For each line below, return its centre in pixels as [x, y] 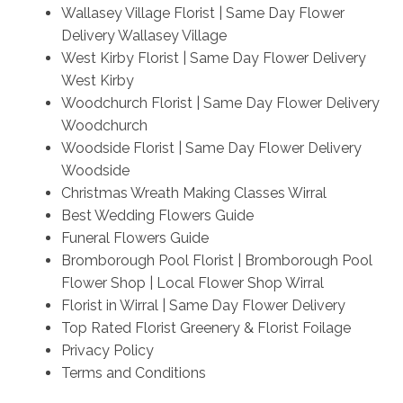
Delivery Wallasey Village [143, 35]
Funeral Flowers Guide [134, 237]
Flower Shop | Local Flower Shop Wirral [192, 282]
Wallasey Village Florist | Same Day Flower [202, 13]
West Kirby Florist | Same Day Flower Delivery [213, 58]
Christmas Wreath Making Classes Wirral [193, 193]
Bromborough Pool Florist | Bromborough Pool [216, 260]
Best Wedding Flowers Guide [157, 215]
